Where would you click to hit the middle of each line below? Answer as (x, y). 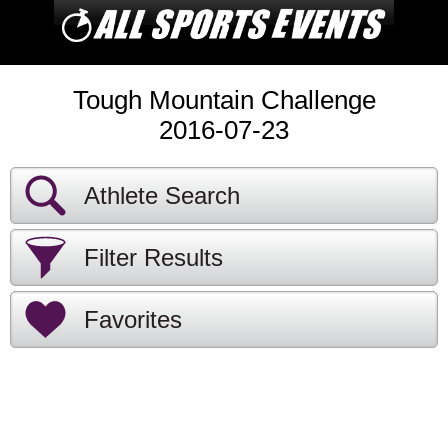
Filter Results (153, 257)
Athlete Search (162, 195)
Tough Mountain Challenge (224, 100)
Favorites (133, 319)
